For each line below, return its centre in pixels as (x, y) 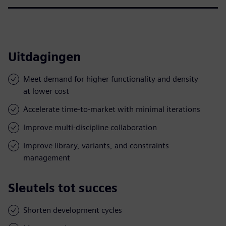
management (47, 157)
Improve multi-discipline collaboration (90, 127)
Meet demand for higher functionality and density (111, 79)
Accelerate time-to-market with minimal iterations (112, 109)
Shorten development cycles (73, 210)
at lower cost (46, 91)
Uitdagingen (44, 56)
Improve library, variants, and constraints (96, 145)
